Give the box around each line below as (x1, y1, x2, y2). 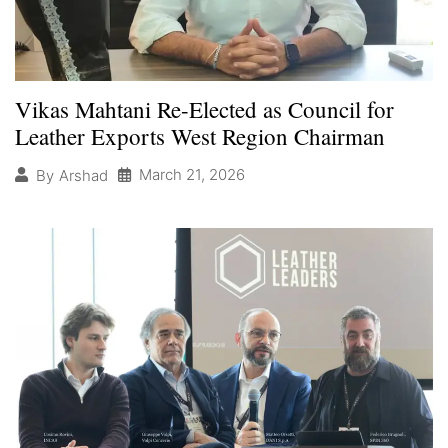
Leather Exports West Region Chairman (15, 121, 385, 152)
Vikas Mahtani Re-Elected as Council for (15, 94, 394, 125)
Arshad (59, 165, 108, 185)
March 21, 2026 (139, 165, 245, 185)
